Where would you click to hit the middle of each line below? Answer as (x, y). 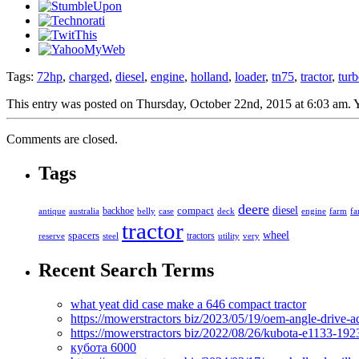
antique (52, 210)
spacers (84, 235)
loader (250, 76)
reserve (52, 235)
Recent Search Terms (126, 270)
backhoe (118, 211)
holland (210, 76)
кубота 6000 (103, 348)
